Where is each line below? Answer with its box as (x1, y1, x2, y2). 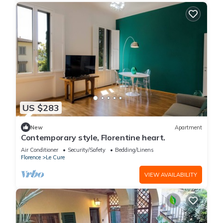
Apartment (175, 123, 202, 131)
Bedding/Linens (115, 146, 154, 154)
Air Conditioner (21, 146, 58, 154)
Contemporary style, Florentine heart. (21, 132, 166, 143)
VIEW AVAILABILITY (144, 171, 197, 179)
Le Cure (46, 154, 65, 161)
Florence (21, 154, 41, 161)
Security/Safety (68, 146, 106, 154)
